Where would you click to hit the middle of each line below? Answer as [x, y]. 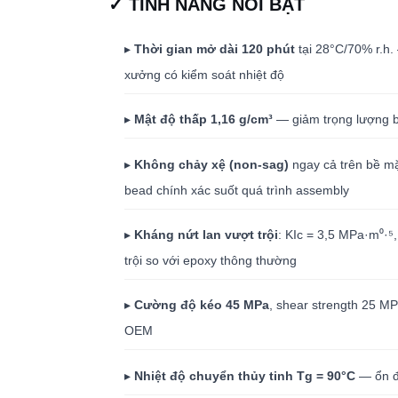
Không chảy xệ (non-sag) [212, 164]
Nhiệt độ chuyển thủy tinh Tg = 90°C [245, 375]
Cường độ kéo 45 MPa [202, 305]
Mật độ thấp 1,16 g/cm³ [204, 119]
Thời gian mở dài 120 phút [215, 48]
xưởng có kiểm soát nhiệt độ [205, 74]
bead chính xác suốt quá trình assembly [237, 190]
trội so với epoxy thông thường [211, 260]
